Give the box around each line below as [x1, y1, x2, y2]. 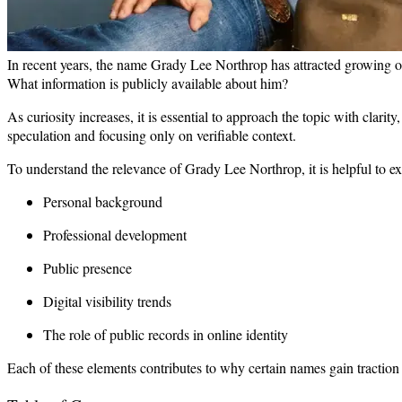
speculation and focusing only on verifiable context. [7, 125, 296, 144]
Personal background [43, 191, 162, 211]
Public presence [43, 258, 132, 277]
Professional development [43, 224, 187, 244]
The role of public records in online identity [43, 324, 288, 344]
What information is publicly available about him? [7, 73, 288, 92]
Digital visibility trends [43, 291, 171, 310]
